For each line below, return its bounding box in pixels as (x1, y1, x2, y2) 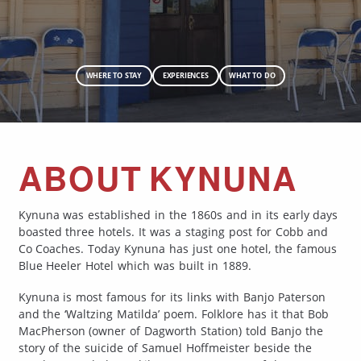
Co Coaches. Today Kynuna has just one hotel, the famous (18, 240, 337, 256)
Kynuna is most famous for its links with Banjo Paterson (18, 288, 326, 305)
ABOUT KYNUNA (18, 153, 297, 201)
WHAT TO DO (229, 70, 276, 81)
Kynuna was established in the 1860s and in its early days (18, 206, 338, 222)
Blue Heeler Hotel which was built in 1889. (18, 257, 251, 273)
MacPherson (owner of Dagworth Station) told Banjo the (18, 322, 323, 338)
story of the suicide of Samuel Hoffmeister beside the (18, 339, 312, 355)
